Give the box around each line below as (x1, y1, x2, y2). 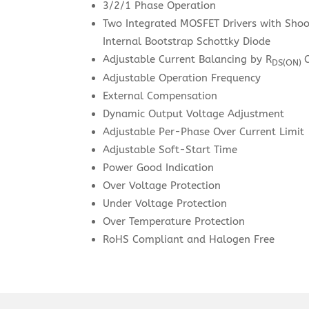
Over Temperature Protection (103, 215, 246, 228)
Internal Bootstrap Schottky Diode (103, 35, 271, 48)
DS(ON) (272, 57, 302, 68)
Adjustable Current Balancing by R (103, 53, 272, 66)
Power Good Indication (103, 161, 215, 174)
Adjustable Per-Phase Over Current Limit (103, 126, 305, 138)
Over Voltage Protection (103, 179, 221, 192)
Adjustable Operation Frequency (103, 72, 261, 84)
